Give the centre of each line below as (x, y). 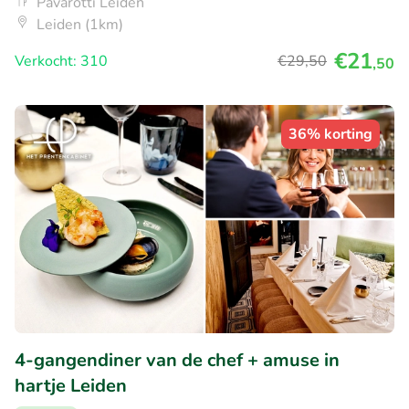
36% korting (330, 135)
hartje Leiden (71, 385)
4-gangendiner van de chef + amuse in (177, 360)
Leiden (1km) (80, 25)
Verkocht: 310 (61, 62)
